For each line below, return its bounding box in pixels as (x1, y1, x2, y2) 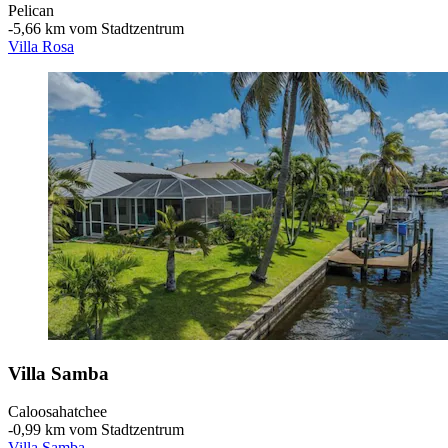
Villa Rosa (8, 38, 74, 56)
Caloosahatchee (8, 403, 107, 421)
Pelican (8, 2, 54, 20)
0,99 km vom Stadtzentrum (13, 421, 184, 439)
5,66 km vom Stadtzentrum (13, 20, 184, 38)
